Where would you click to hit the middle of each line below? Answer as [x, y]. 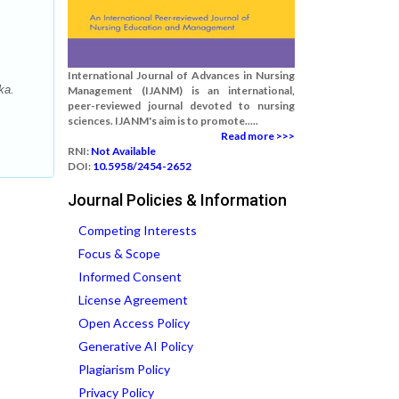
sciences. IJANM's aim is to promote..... [163, 121]
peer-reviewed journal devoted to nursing [181, 106]
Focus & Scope [119, 253]
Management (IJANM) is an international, [181, 90]
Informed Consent [130, 277]
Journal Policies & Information [177, 200]
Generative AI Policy [136, 346]
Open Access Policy [134, 323]
